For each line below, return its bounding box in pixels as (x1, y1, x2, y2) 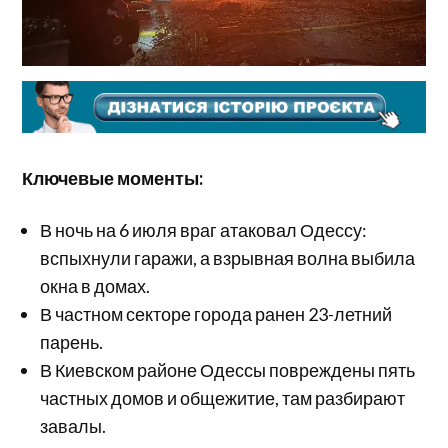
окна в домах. (40, 274, 151, 297)
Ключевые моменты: (22, 166, 204, 189)
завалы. (40, 414, 107, 437)
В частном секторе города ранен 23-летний (40, 302, 393, 325)
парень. (40, 330, 104, 353)
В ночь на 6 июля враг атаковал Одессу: (40, 218, 368, 241)
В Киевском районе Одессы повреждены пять (40, 358, 416, 381)
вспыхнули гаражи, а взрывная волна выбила (40, 246, 416, 269)
